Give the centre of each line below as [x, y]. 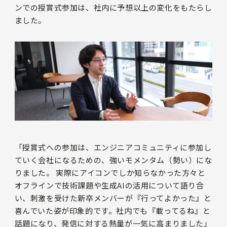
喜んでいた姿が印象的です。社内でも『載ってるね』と [112, 210]
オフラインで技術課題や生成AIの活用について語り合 [109, 185]
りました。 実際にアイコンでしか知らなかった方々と [110, 172]
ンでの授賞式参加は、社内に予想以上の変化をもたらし [113, 7]
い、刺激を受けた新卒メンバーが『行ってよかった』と [113, 198]
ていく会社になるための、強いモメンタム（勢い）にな [113, 160]
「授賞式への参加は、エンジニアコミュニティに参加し [113, 147]
